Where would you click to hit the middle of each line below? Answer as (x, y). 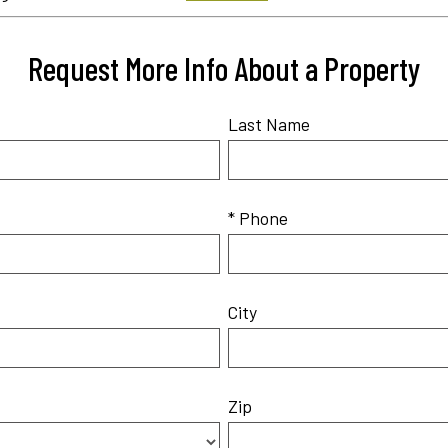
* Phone (258, 217)
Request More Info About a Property (224, 67)
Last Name (269, 123)
